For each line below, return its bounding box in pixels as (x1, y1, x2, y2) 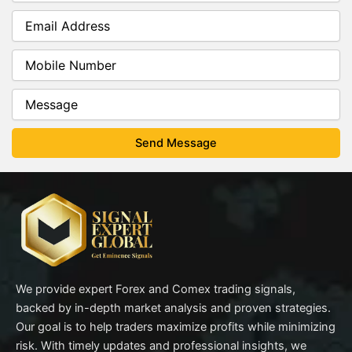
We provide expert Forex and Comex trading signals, (16, 282, 295, 296)
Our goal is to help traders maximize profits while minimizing (16, 320, 335, 334)
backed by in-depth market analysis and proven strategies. (16, 301, 331, 315)
